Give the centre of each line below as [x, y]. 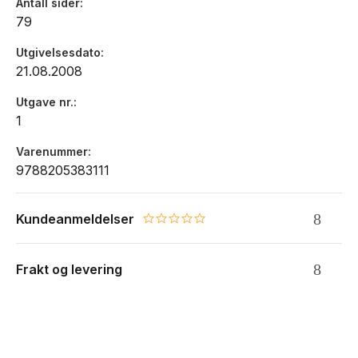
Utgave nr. [45, 102]
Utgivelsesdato [58, 52]
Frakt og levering [69, 269]
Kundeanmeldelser [75, 219]
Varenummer [52, 151]
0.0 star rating [182, 224]
